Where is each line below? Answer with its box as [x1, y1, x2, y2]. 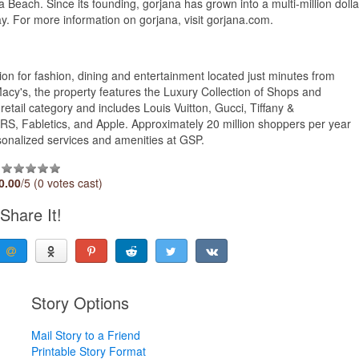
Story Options [30, 290, 129, 314]
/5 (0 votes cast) [21, 174, 103, 191]
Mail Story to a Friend [30, 326, 140, 343]
